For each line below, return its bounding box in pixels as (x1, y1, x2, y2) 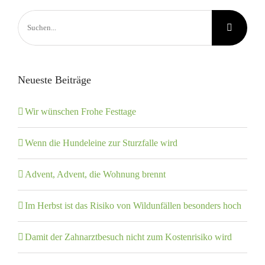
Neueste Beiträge (18, 74, 91, 86)
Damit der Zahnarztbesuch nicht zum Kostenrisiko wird (25, 232, 232, 243)
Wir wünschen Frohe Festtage (25, 106, 136, 117)
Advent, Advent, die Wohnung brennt (25, 169, 166, 180)
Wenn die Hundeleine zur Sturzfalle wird (25, 138, 177, 148)
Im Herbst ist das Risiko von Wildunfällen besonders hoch (25, 201, 241, 211)
